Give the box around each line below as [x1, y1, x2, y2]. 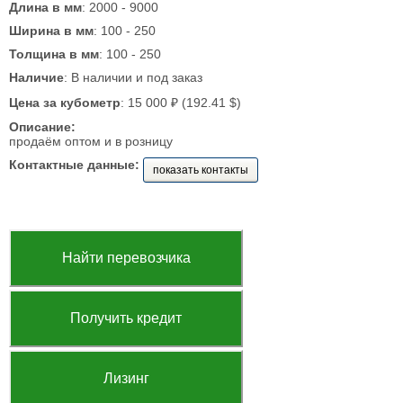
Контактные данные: [9, 157, 139, 172]
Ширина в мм [9, 23, 94, 38]
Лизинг [103, 371, 149, 386]
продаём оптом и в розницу [9, 134, 173, 148]
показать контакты [153, 164, 248, 176]
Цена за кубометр [9, 95, 121, 110]
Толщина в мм [9, 47, 99, 61]
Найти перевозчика [61, 250, 191, 265]
